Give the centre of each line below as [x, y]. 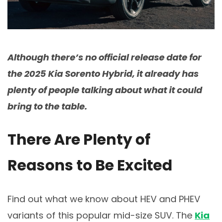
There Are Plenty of [79, 139]
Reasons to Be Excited [90, 165]
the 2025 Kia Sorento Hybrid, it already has [103, 73]
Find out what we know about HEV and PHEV [104, 199]
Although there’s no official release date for [105, 57]
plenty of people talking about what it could [105, 90]
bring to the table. [47, 106]
